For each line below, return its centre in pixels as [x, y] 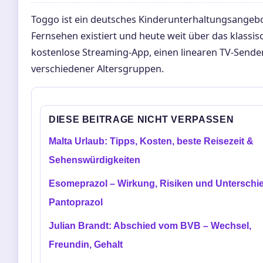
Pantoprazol [76, 202]
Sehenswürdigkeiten [95, 160]
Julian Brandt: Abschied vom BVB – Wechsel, [150, 225]
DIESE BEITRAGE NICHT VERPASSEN [141, 119]
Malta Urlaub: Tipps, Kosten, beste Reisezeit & [151, 141]
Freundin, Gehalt [86, 244]
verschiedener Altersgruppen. [97, 68]
